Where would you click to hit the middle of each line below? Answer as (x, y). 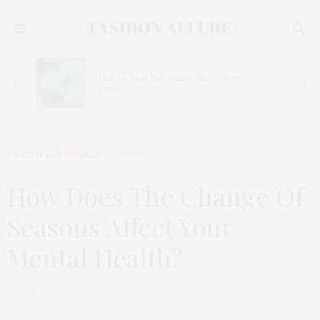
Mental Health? (95, 257)
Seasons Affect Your (120, 226)
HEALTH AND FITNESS (54, 155)
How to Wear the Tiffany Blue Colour (170, 77)
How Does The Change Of (155, 196)
